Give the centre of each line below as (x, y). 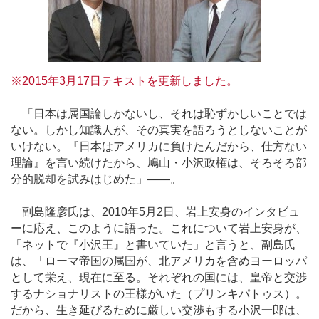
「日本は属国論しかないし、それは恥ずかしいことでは (159, 113)
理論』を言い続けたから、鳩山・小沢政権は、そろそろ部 (159, 162)
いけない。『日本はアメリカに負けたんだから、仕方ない (159, 146)
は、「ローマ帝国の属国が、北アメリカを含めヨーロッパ (159, 261)
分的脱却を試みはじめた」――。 (96, 179)
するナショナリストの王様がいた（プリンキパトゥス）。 (159, 294)
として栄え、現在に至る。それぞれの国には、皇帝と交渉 (159, 277)
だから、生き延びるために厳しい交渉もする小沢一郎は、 (159, 310)
